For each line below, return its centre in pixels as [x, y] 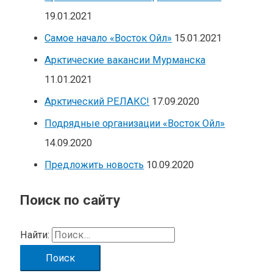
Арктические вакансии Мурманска [125, 60]
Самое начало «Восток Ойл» [108, 38]
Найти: [35, 235]
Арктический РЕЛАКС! [97, 101]
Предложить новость [94, 165]
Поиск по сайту [70, 200]
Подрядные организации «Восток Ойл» [135, 124]
